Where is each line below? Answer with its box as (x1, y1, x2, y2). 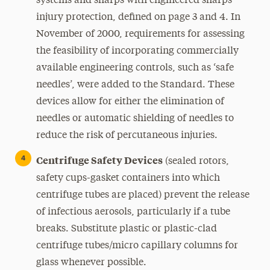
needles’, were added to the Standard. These (36, 80, 234, 90)
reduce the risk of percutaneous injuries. (36, 131, 218, 140)
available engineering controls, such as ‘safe (36, 63, 234, 73)
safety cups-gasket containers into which (36, 174, 220, 183)
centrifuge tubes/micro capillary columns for (36, 241, 238, 251)
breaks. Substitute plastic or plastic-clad (36, 224, 217, 234)
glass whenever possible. (36, 258, 146, 268)
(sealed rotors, (162, 157, 229, 166)
